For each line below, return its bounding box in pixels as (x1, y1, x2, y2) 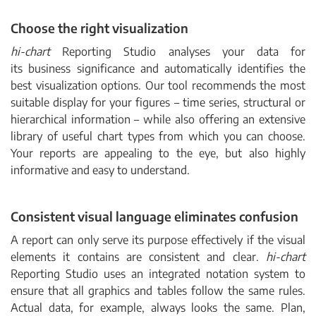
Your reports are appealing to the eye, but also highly (11, 146, 305, 160)
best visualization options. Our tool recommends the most (11, 78, 305, 92)
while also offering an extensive (139, 112, 306, 126)
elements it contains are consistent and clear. (11, 250, 266, 264)
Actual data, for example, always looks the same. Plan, (11, 300, 305, 315)
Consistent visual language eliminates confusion (11, 208, 298, 224)
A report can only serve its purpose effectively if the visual (11, 233, 305, 247)
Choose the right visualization (11, 20, 188, 36)
